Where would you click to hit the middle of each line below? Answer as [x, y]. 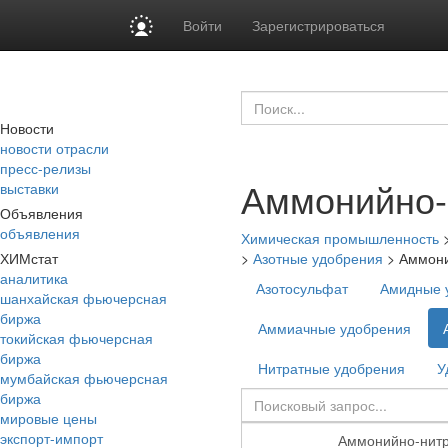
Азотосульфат [302, 288]
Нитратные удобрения [331, 368]
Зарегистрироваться [319, 25]
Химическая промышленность [340, 238]
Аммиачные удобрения [334, 328]
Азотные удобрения [318, 258]
